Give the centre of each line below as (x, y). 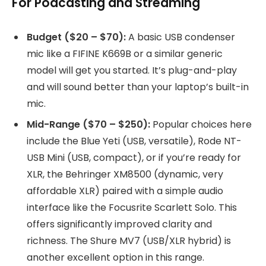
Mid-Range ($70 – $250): (88, 125)
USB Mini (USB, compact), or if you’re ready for (134, 158)
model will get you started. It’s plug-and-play (132, 71)
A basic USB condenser (180, 37)
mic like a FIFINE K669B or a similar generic (125, 54)
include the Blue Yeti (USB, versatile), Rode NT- (134, 141)
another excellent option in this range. (115, 258)
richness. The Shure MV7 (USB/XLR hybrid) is (129, 241)
